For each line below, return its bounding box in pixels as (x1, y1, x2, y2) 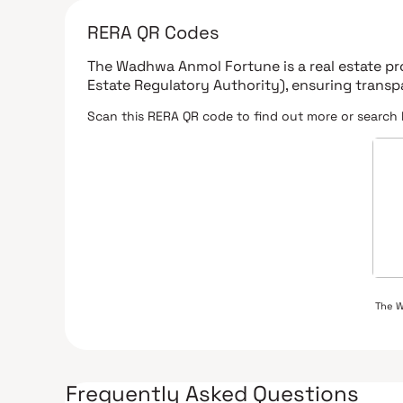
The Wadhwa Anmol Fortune (87, 56, 280, 76)
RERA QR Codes (87, 20, 219, 44)
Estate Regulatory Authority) (87, 75, 285, 94)
